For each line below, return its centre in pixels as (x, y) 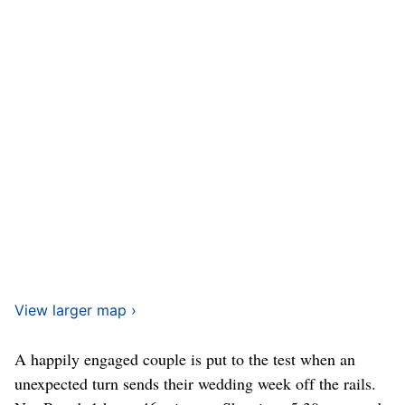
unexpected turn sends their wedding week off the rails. (195, 383)
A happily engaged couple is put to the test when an (185, 358)
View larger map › (75, 310)
